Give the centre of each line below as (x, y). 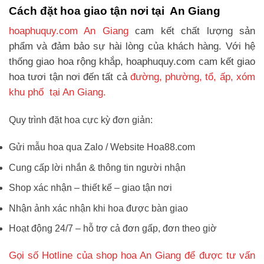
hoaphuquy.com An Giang (69, 31)
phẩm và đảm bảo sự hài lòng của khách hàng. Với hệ (132, 47)
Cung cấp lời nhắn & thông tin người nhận (97, 167)
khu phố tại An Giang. (57, 93)
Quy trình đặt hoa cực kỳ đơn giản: (81, 120)
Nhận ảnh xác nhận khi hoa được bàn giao (98, 208)
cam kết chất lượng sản (192, 31)
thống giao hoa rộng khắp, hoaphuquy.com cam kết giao (132, 62)
